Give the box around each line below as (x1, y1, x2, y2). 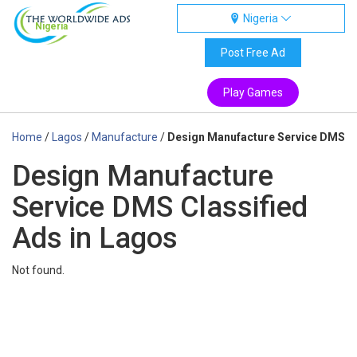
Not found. (12, 264, 65, 277)
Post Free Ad (220, 46, 285, 59)
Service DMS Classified (12, 190, 308, 224)
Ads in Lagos (12, 222, 178, 255)
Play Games (222, 86, 283, 99)
